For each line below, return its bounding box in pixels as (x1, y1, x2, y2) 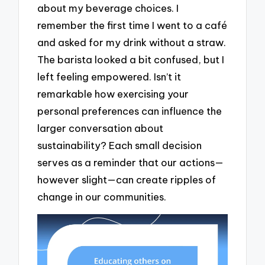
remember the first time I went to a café (37, 18, 228, 31)
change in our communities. (37, 190, 167, 203)
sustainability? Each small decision (37, 138, 202, 151)
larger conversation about (37, 121, 164, 134)
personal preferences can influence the (37, 104, 222, 117)
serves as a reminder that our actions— (37, 156, 224, 169)
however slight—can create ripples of (37, 173, 216, 186)
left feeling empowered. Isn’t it (37, 70, 182, 83)
